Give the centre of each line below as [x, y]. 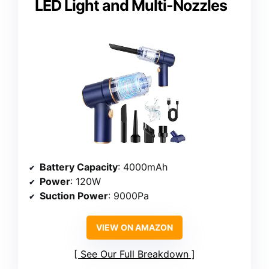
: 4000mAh [143, 167]
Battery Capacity [79, 167]
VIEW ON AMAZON [134, 228]
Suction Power [74, 196]
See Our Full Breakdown [134, 254]
